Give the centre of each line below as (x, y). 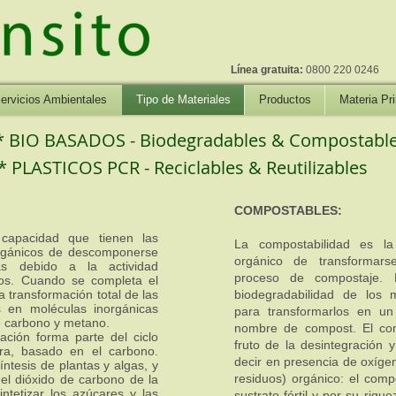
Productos (285, 99)
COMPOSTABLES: (288, 210)
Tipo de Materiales (183, 99)
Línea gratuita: (267, 70)
